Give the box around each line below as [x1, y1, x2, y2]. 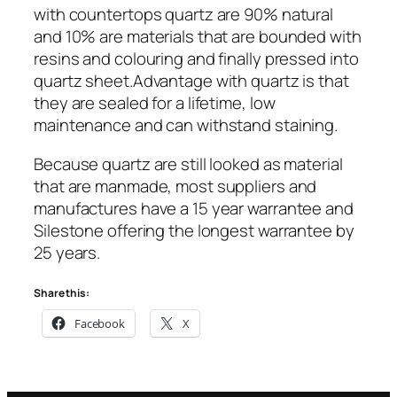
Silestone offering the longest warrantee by [34, 218, 354, 242]
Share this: [34, 285, 90, 301]
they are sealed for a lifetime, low [34, 91, 276, 115]
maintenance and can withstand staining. [34, 113, 339, 137]
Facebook [74, 315, 126, 332]
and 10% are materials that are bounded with [34, 25, 362, 49]
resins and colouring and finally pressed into [34, 47, 359, 71]
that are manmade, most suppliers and [34, 174, 317, 198]
